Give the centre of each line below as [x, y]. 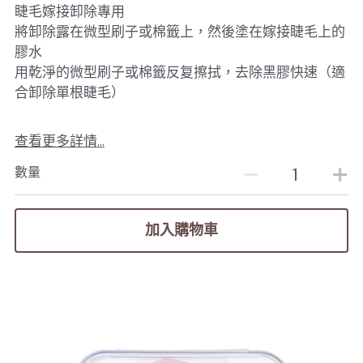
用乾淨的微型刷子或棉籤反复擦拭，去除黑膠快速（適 [179, 72]
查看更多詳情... [59, 141]
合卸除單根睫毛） [69, 92]
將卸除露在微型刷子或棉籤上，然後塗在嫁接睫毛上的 [179, 31]
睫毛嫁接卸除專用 [69, 11]
